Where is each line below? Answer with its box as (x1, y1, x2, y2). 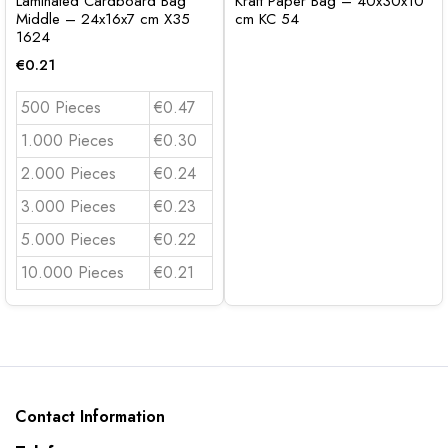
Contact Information (15, 404, 165, 428)
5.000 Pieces (21, 227, 116, 251)
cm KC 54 (235, 7, 299, 30)
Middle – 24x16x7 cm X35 (16, 7, 190, 30)
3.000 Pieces (21, 194, 116, 218)
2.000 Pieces (21, 161, 116, 185)
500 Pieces (21, 95, 101, 119)
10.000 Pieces (21, 260, 124, 284)
